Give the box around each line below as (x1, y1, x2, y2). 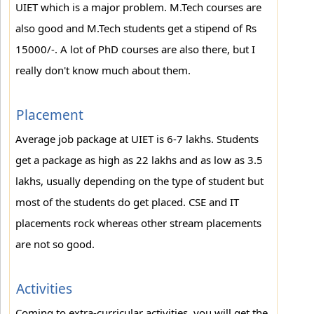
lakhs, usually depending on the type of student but (15, 174, 264, 188)
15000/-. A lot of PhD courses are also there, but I (15, 42, 255, 56)
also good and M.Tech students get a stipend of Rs (15, 21, 257, 35)
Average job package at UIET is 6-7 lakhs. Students (15, 132, 259, 146)
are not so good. (15, 237, 95, 251)
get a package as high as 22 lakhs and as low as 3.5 (15, 153, 263, 167)
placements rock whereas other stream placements (15, 216, 261, 230)
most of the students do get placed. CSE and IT (15, 195, 239, 209)
